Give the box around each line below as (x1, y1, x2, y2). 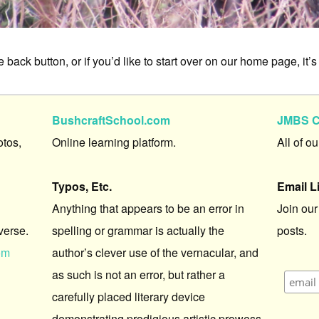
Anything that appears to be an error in (52, 199, 245, 216)
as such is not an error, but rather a (52, 266, 226, 283)
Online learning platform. (52, 133, 177, 150)
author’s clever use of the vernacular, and (52, 244, 259, 261)
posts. (277, 221, 308, 239)
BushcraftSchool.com (52, 111, 171, 128)
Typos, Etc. (52, 177, 113, 194)
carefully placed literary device (52, 288, 206, 305)
